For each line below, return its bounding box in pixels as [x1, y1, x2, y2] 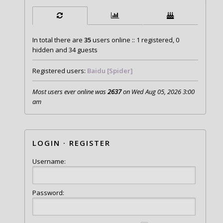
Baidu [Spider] [87, 66, 133, 75]
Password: [32, 188, 64, 198]
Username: [32, 156, 66, 166]
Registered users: [32, 66, 87, 75]
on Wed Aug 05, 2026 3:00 [121, 87, 195, 96]
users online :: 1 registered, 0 [91, 35, 179, 44]
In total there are [32, 35, 84, 44]
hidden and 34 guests [32, 45, 98, 54]
